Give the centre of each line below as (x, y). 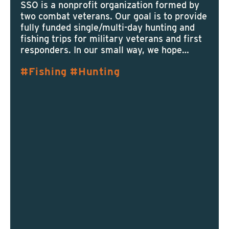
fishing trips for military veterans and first (111, 39)
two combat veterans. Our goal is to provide (114, 16)
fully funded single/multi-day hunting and (108, 27)
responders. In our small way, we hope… (105, 50)
